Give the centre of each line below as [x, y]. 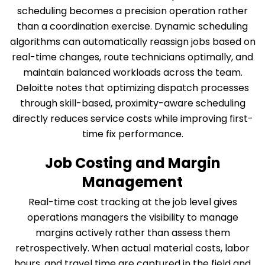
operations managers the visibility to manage [132, 218]
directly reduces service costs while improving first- [132, 119]
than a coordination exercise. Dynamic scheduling [132, 27]
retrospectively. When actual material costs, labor [132, 248]
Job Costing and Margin [132, 163]
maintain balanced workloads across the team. [132, 73]
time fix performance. [132, 134]
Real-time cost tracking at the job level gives [132, 202]
